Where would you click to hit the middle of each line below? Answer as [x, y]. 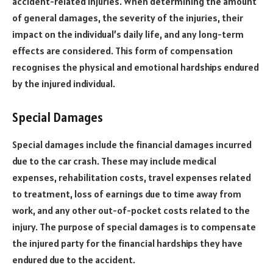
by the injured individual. [64, 83]
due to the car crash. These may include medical [114, 161]
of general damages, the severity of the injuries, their [128, 17]
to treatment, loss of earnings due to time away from [127, 193]
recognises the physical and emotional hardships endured [136, 67]
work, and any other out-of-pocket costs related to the [131, 210]
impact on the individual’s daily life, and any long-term [128, 34]
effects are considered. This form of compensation [122, 50]
